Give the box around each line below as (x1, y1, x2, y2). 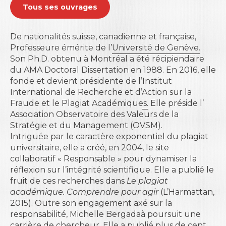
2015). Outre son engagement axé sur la (10, 198, 172, 208)
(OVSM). (128, 121, 162, 131)
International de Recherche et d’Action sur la (10, 87, 192, 97)
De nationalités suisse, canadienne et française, (10, 32, 196, 42)
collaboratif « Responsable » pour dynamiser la (10, 154, 197, 164)
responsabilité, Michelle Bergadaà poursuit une (10, 209, 201, 219)
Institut (142, 76, 172, 86)
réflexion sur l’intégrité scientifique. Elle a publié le (10, 165, 214, 175)
